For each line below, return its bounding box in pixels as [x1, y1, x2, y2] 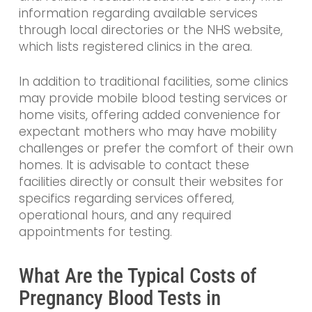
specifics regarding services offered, [18, 189, 234, 207]
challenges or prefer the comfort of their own [18, 139, 293, 157]
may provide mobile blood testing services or [18, 89, 288, 107]
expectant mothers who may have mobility [18, 123, 276, 140]
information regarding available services [18, 5, 258, 22]
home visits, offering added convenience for [18, 106, 281, 123]
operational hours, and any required [18, 206, 231, 224]
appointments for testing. [18, 223, 172, 240]
